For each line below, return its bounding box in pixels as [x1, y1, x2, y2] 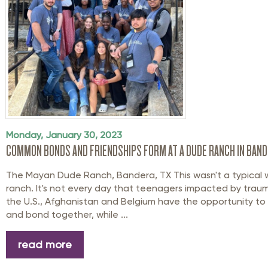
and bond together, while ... [6, 209, 128, 221]
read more [18, 238, 72, 251]
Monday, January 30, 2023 [6, 129, 122, 141]
